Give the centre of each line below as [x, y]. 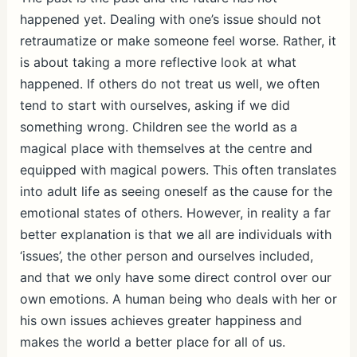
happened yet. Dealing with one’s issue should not [170, 19]
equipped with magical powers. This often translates [178, 169]
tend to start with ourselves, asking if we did [155, 105]
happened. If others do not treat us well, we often [169, 83]
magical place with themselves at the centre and [166, 148]
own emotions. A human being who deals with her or [178, 298]
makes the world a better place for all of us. [152, 341]
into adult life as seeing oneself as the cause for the [176, 191]
